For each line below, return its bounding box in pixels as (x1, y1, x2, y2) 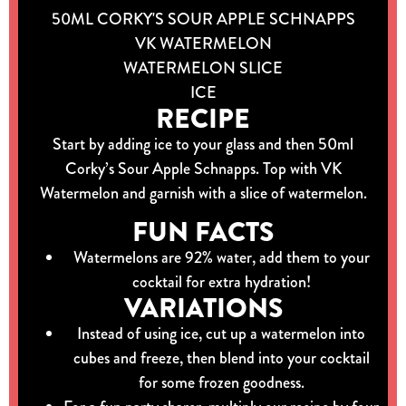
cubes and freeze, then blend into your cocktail (72, 346, 370, 371)
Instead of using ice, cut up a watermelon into (77, 322, 365, 346)
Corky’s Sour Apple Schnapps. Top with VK (64, 156, 342, 180)
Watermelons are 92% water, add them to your (72, 246, 370, 270)
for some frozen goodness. (138, 371, 304, 395)
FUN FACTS (132, 212, 274, 253)
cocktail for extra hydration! (131, 270, 311, 295)
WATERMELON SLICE (123, 55, 283, 80)
